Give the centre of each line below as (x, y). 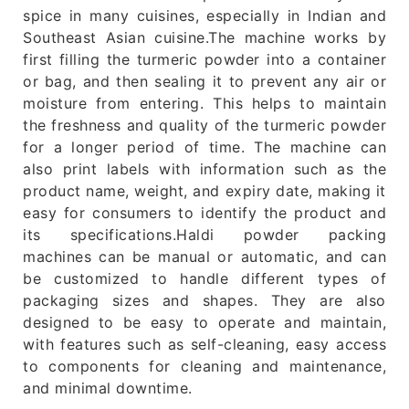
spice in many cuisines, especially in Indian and (204, 16)
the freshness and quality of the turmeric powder (204, 126)
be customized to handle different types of (204, 279)
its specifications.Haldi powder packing (204, 235)
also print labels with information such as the (204, 169)
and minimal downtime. (108, 388)
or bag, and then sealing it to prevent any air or (204, 82)
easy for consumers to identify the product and (204, 213)
